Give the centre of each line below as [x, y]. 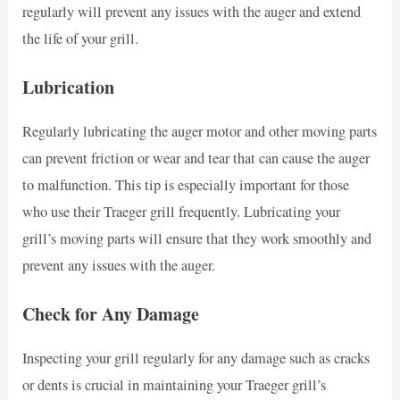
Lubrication [69, 87]
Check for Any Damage [111, 314]
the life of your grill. [81, 38]
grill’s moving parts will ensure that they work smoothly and [197, 238]
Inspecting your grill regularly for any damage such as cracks [196, 358]
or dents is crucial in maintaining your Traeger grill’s [175, 385]
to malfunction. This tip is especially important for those [186, 184]
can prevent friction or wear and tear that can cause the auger [196, 158]
